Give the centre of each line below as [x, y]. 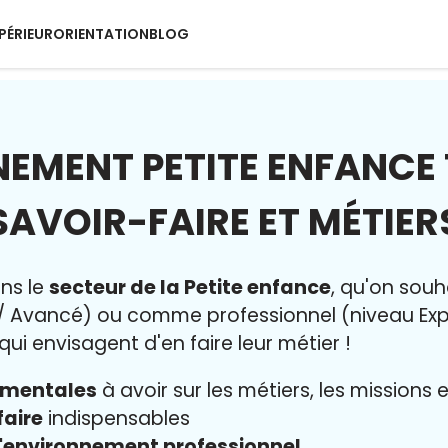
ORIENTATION [101, 34]
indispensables [116, 419]
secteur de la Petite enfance [190, 287]
